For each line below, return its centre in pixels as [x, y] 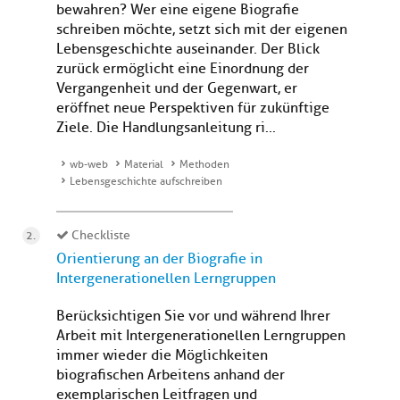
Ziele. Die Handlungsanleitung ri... [166, 128]
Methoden [204, 165]
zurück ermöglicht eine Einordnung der [183, 69]
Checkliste [100, 236]
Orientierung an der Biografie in [159, 259]
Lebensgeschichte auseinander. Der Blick [188, 50]
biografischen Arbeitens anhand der [171, 375]
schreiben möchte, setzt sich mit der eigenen [202, 30]
